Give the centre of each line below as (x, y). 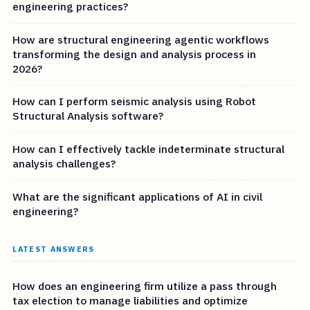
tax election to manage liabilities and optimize (130, 301)
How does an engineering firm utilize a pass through (145, 286)
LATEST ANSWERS (54, 249)
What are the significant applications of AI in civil (138, 196)
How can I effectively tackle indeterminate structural (149, 148)
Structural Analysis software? (88, 116)
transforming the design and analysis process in (135, 54)
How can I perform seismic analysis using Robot (135, 101)
